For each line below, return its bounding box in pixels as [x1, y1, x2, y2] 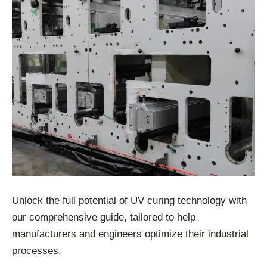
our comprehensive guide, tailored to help [12, 212, 195, 223]
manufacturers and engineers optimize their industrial [12, 228, 249, 240]
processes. [12, 245, 61, 257]
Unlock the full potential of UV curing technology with [12, 195, 247, 207]
